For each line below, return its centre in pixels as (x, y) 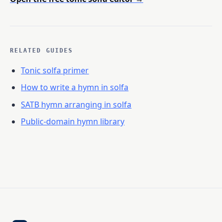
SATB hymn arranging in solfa (76, 104)
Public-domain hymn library (73, 121)
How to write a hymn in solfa (75, 87)
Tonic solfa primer (55, 71)
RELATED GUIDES (42, 50)
